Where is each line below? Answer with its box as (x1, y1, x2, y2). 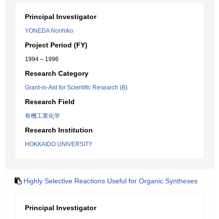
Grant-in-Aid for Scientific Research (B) (25, 84, 128, 91)
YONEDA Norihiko (25, 27, 73, 34)
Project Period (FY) (25, 41, 88, 49)
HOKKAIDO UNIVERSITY (25, 141, 92, 148)
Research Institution (25, 126, 93, 134)
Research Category (25, 69, 88, 77)
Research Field (25, 98, 75, 106)
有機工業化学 (25, 112, 60, 119)
